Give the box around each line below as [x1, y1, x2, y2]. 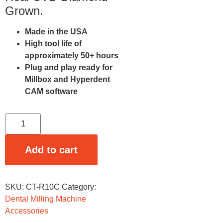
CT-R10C [26, 183, 60, 192]
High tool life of [25, 39, 82, 48]
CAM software [25, 87, 78, 96]
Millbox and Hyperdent [25, 75, 110, 84]
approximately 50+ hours [25, 51, 118, 60]
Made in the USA [25, 27, 88, 36]
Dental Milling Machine [5, 195, 86, 204]
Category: [62, 183, 96, 192]
